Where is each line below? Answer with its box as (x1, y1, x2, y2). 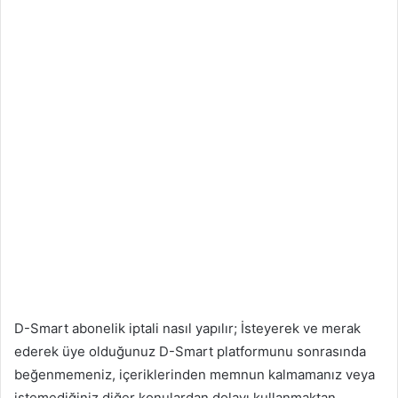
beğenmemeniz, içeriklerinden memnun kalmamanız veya (14, 366, 375, 384)
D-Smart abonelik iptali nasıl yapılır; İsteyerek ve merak (14, 320, 361, 338)
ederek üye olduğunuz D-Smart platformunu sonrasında (14, 343, 366, 361)
